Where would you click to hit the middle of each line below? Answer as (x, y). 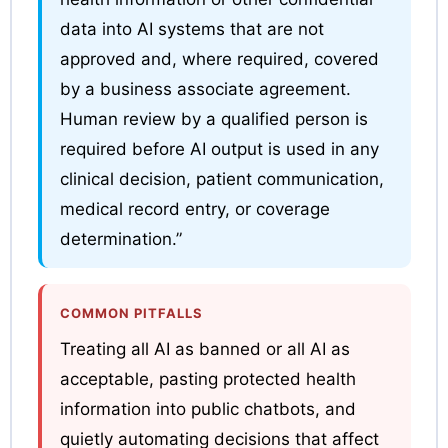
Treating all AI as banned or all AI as (204, 348)
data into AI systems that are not (191, 28)
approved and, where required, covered (219, 58)
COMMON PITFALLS (131, 312)
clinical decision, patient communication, (221, 178)
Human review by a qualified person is (213, 118)
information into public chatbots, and (207, 408)
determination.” (120, 238)
